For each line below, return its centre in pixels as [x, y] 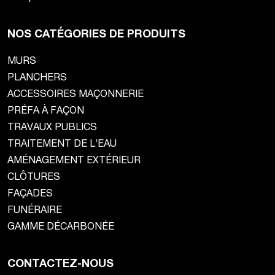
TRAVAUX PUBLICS [52, 126]
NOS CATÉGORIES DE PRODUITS [96, 33]
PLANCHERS [37, 77]
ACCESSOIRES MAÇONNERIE [76, 93]
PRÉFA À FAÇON [46, 110]
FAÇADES [30, 193]
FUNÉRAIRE [35, 209]
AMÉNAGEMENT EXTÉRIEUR [74, 160]
